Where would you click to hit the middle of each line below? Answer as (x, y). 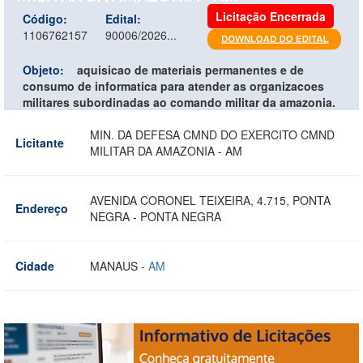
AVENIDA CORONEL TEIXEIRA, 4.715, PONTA (210, 200)
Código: (45, 18)
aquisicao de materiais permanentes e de (190, 69)
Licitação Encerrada (271, 16)
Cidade (35, 265)
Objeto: (43, 69)
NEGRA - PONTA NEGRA (156, 216)
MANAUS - (119, 265)
